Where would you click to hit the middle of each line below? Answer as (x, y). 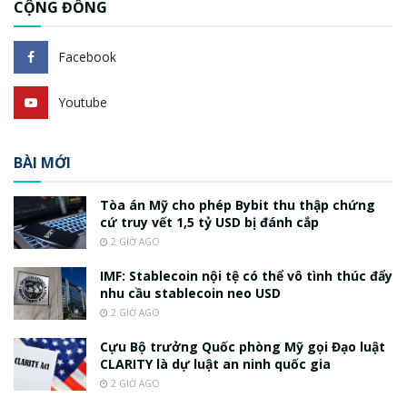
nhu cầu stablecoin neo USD (190, 293)
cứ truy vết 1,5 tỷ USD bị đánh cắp (209, 223)
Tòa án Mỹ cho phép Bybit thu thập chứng (238, 205)
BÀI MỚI (42, 163)
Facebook (87, 57)
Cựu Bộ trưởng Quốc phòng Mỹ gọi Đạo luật (243, 347)
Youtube (83, 103)
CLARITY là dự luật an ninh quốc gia (215, 364)
